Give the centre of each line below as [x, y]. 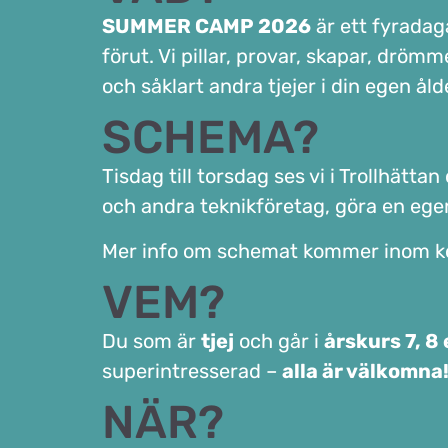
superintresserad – [192, 371]
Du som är [151, 341]
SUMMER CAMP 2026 [206, 25]
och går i [279, 341]
